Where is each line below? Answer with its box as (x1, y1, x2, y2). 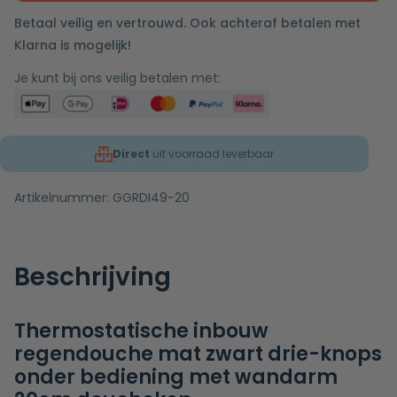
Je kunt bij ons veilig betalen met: (14, 69, 221, 88)
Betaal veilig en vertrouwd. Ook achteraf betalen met (14, 14, 361, 33)
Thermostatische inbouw (14, 317, 269, 346)
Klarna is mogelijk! (14, 36, 131, 55)
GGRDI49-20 (113, 189, 190, 207)
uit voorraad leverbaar (150, 146, 274, 162)
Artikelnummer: (14, 189, 113, 207)
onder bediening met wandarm (14, 363, 338, 392)
